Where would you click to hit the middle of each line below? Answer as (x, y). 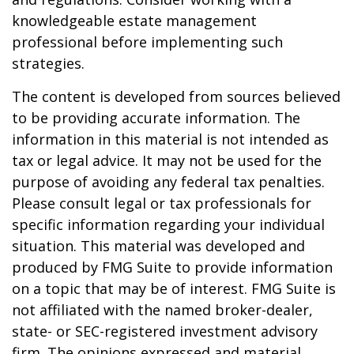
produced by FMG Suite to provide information (172, 267)
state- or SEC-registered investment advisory (165, 331)
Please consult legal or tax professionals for (162, 203)
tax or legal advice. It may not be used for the (167, 160)
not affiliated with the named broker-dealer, (162, 310)
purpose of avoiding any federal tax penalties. (168, 182)
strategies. (48, 63)
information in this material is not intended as (170, 139)
